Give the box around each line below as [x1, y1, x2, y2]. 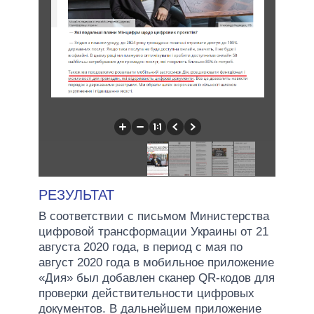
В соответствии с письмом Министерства [39, 209, 269, 223]
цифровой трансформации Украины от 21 [39, 224, 268, 238]
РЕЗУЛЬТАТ [39, 186, 114, 203]
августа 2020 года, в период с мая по [39, 240, 243, 254]
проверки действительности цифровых [39, 286, 254, 300]
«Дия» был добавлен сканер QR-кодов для [39, 271, 275, 285]
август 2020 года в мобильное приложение [39, 255, 274, 269]
